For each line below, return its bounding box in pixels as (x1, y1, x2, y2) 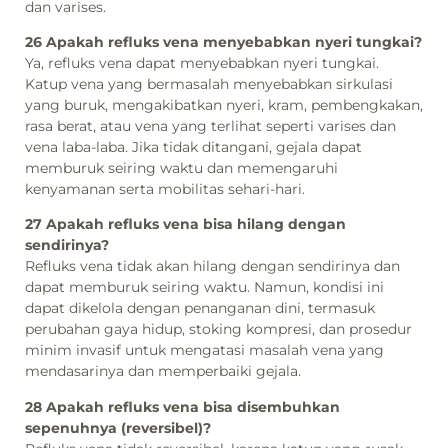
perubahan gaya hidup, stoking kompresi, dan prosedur (25, 320, 412, 339)
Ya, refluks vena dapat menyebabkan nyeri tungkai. (25, 54, 379, 72)
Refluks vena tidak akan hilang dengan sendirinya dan (25, 257, 400, 276)
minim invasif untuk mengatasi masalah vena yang (25, 341, 384, 360)
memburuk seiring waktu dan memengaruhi (25, 159, 338, 177)
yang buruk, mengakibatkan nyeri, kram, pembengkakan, (25, 96, 423, 114)
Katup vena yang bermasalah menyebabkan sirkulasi (25, 75, 393, 93)
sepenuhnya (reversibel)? (25, 418, 211, 437)
